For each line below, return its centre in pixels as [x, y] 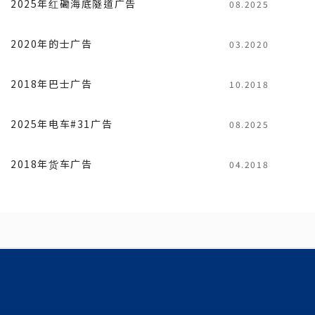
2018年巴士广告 [52, 83]
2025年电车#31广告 [62, 123]
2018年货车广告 [52, 163]
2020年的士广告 [52, 43]
